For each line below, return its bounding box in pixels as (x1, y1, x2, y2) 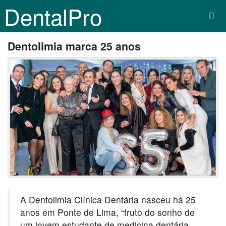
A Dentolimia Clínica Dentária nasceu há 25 (20, 193, 196, 206)
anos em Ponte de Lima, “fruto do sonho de (20, 205, 195, 218)
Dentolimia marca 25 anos (8, 38, 141, 54)
